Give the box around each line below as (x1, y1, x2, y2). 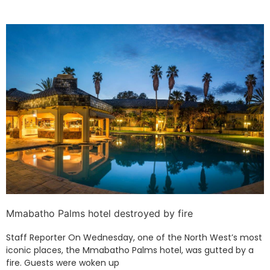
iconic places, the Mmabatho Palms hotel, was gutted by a (6, 244, 254, 257)
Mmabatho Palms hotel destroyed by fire (6, 207, 193, 220)
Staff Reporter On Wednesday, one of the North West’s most (6, 231, 262, 244)
